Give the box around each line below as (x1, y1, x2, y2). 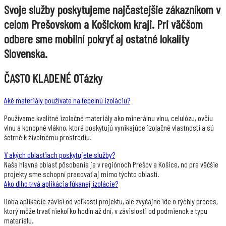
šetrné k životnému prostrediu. (4, 132, 91, 142)
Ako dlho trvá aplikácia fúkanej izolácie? (4, 179, 118, 189)
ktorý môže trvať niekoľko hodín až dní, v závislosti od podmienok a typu (4, 206, 207, 216)
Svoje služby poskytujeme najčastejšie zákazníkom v (4, 2, 220, 17)
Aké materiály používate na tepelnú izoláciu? (4, 95, 130, 105)
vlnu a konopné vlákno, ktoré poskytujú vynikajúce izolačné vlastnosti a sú (4, 123, 214, 133)
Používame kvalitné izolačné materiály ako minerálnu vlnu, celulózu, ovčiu (4, 113, 213, 123)
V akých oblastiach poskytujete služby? (4, 150, 115, 160)
